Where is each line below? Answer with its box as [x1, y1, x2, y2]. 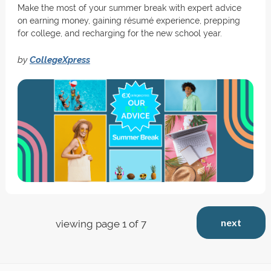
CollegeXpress [29, 54, 90, 65]
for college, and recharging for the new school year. [17, 28, 222, 38]
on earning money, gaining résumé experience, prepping [17, 16, 240, 25]
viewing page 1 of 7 [55, 218, 146, 230]
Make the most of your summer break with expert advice [17, 3, 241, 13]
